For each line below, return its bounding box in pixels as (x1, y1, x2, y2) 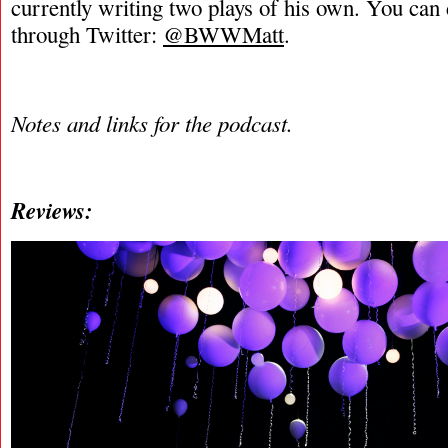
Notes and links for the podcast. (11, 107, 293, 138)
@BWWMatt (163, 19, 284, 49)
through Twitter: (11, 19, 163, 49)
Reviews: (11, 194, 93, 226)
